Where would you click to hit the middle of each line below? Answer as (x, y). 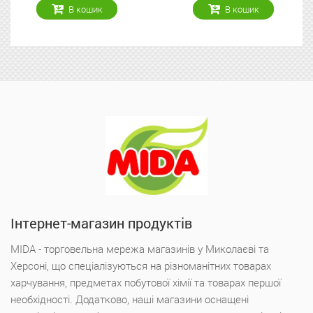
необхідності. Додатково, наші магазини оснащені (130, 299)
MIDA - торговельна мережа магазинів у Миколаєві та (140, 248)
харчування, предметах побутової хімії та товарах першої (146, 282)
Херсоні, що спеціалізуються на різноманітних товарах (141, 265)
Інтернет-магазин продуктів (101, 223)
